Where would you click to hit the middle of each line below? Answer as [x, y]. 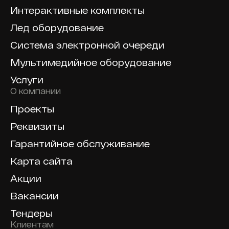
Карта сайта [41, 161]
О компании [36, 91]
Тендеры [31, 213]
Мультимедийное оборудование [91, 63]
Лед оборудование [57, 28]
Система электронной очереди [87, 45]
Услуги [27, 80]
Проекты [32, 109]
